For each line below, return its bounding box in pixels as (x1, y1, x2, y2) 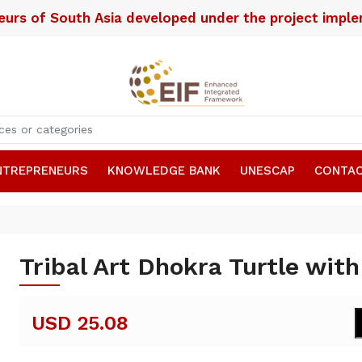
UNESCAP (239, 162, 295, 178)
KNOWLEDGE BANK (107, 162, 221, 178)
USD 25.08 (31, 311, 128, 335)
